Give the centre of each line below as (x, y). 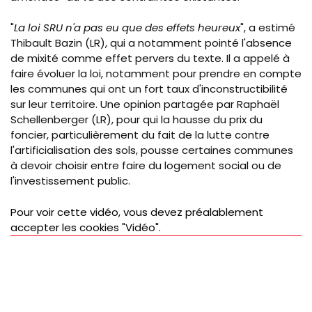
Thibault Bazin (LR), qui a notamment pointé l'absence (151, 43)
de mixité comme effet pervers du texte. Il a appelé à (150, 58)
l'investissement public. (72, 181)
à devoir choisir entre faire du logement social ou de (146, 166)
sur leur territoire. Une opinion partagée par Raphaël (145, 104)
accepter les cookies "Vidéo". (86, 227)
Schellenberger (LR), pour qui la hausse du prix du (136, 120)
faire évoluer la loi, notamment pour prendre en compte (156, 74)
